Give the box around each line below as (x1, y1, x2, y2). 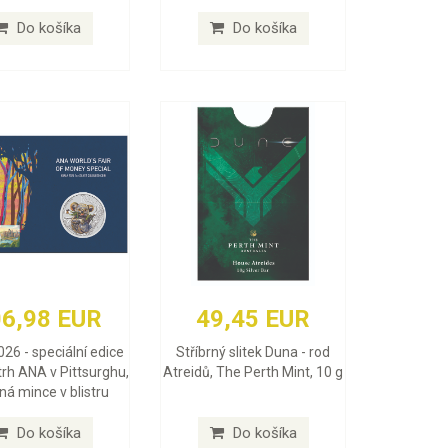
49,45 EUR (196, 304, 311, 333)
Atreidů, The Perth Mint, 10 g (163, 363, 344, 380)
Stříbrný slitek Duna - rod (176, 343, 331, 360)
